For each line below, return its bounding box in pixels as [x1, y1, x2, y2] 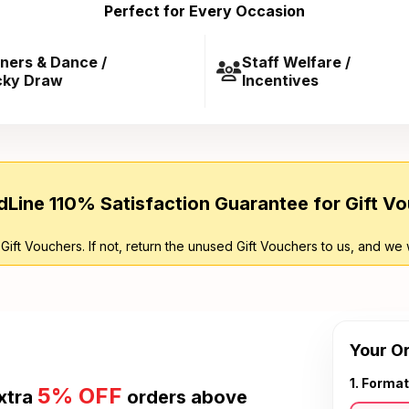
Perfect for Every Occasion [104, 2, 305, 20]
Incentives [241, 71, 319, 89]
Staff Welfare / [241, 53, 351, 71]
